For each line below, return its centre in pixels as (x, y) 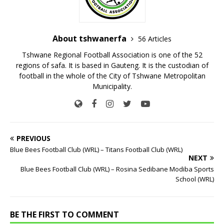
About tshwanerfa (90, 39)
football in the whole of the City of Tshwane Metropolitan (112, 76)
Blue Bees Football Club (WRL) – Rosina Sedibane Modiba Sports (117, 169)
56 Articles (155, 39)
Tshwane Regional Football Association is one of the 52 (112, 55)
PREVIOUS (33, 138)
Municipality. (112, 86)
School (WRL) (195, 179)
